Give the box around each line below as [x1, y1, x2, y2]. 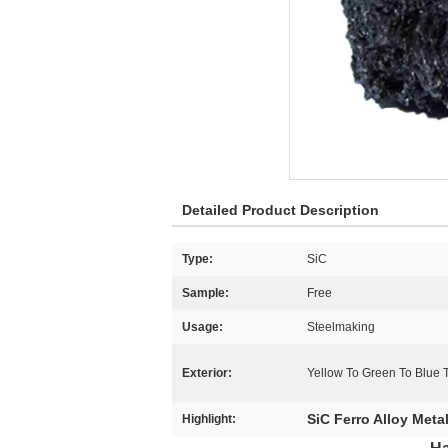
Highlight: [182, 412, 236, 426]
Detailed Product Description [182, 202, 379, 218]
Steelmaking [307, 320, 375, 334]
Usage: [182, 320, 223, 334]
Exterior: [182, 366, 232, 380]
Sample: [182, 286, 229, 300]
